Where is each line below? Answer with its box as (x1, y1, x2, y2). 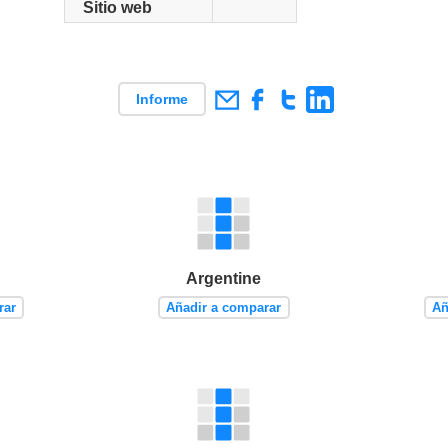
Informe (135, 91, 188, 108)
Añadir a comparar (166, 299, 282, 315)
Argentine (186, 270, 262, 288)
